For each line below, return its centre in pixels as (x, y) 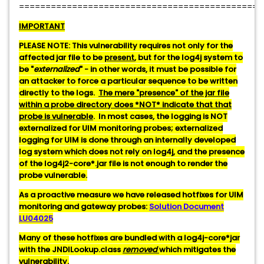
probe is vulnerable (56, 116)
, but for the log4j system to (189, 57)
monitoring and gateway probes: (84, 207)
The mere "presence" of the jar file (164, 93)
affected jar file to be (62, 57)
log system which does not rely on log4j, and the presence (132, 152)
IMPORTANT (42, 26)
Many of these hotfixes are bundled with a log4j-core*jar (129, 238)
